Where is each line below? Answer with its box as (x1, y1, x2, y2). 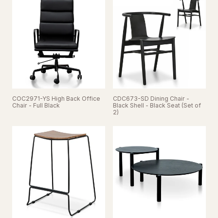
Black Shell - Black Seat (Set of (113, 102, 201, 109)
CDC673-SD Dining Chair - (113, 95, 190, 103)
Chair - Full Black (12, 102, 60, 109)
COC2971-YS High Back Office (12, 95, 100, 103)
